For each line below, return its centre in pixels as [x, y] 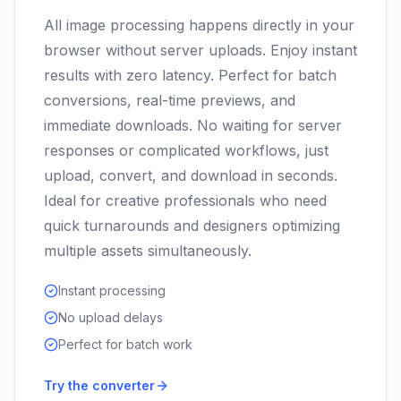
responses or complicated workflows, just [186, 150]
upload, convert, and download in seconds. [191, 175]
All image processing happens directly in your [199, 25]
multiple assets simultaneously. [148, 251]
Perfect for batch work [125, 344]
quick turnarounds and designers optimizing [192, 226]
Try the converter [99, 385]
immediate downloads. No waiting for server [193, 125]
